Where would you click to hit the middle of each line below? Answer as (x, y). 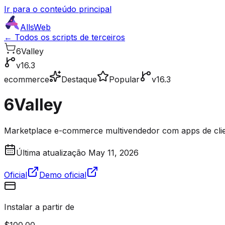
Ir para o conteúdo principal (58, 9)
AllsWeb (35, 27)
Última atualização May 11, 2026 (77, 152)
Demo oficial (63, 175)
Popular (124, 79)
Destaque (79, 79)
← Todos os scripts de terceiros (65, 37)
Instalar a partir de (39, 207)
